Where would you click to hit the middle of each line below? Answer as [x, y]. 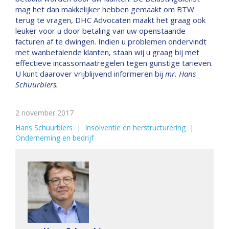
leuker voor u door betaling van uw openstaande [100, 31]
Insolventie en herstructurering [135, 128]
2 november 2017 [44, 113]
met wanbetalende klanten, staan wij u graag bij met [107, 52]
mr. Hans [180, 74]
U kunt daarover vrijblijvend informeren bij [90, 74]
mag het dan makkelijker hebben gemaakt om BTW [105, 9]
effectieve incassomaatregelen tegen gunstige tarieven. [114, 63]
